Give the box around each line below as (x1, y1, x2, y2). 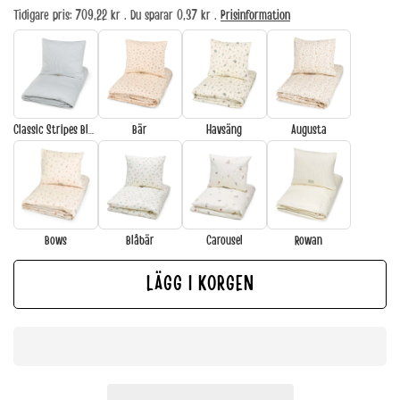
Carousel (205, 233, 243, 247)
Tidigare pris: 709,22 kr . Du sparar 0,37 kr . (13, 7, 221, 22)
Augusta (290, 122, 327, 137)
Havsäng (206, 122, 243, 137)
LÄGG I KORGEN (146, 272, 254, 295)
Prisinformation (221, 7, 290, 22)
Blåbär (125, 233, 154, 247)
